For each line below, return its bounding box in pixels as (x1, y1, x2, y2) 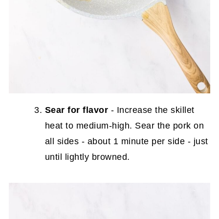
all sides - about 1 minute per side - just (44, 136, 208, 146)
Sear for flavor (44, 105, 109, 115)
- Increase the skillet (108, 105, 195, 115)
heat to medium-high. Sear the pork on (44, 120, 204, 131)
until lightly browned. (44, 152, 130, 162)
